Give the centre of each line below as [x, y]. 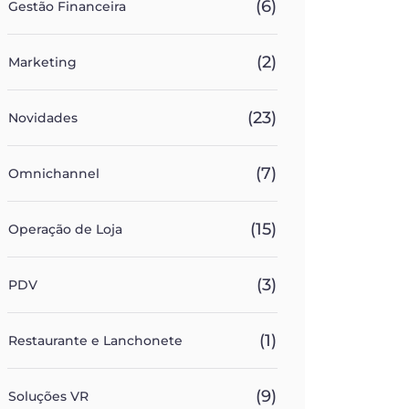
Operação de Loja [65, 229]
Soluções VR [48, 396]
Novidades [43, 118]
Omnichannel [54, 173]
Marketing [42, 62]
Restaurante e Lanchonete [95, 341]
